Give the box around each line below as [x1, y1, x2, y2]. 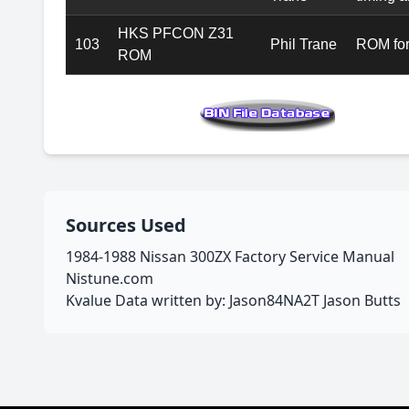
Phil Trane [270, 37, 337, 53]
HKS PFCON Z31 [118, 26, 234, 42]
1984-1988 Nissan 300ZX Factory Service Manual [66, 246, 394, 267]
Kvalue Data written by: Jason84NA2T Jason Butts [66, 290, 401, 311]
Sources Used [66, 213, 186, 238]
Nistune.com [66, 268, 153, 289]
